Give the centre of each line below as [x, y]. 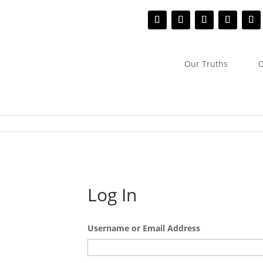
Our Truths [206, 64]
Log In [112, 194]
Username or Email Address [144, 228]
